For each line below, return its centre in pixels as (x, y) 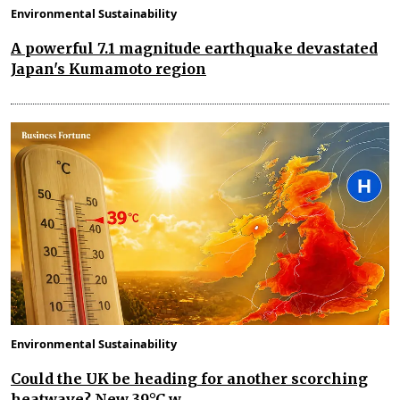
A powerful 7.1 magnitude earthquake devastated (194, 49)
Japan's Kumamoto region (108, 69)
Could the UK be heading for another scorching (189, 378)
